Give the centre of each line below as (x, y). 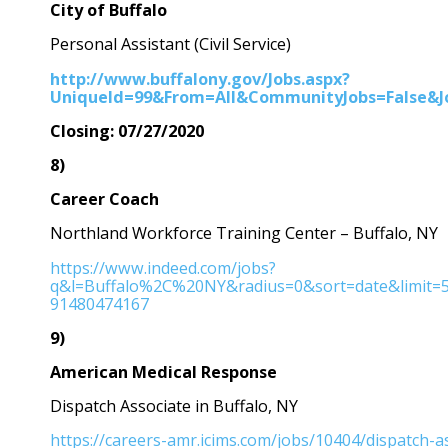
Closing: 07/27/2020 (127, 130)
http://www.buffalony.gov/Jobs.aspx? (200, 78)
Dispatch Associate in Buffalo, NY (174, 406)
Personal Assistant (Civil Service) (170, 44)
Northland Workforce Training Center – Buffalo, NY (244, 233)
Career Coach (104, 199)
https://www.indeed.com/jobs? (163, 267)
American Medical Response (165, 372)
